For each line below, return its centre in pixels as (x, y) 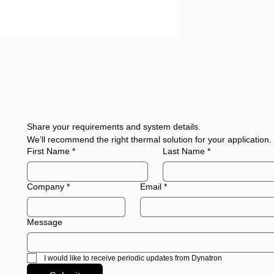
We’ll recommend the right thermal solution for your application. (149, 139)
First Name (48, 151)
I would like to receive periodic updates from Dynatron (133, 258)
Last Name (184, 151)
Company (46, 187)
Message (45, 222)
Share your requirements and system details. (114, 127)
